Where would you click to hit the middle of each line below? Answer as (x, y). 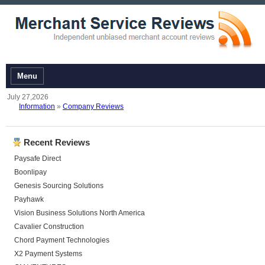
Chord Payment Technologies (62, 240)
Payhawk (29, 199)
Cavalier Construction (49, 227)
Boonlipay (30, 172)
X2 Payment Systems (48, 254)
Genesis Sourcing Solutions (59, 186)
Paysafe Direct (38, 159)
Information (37, 106)
